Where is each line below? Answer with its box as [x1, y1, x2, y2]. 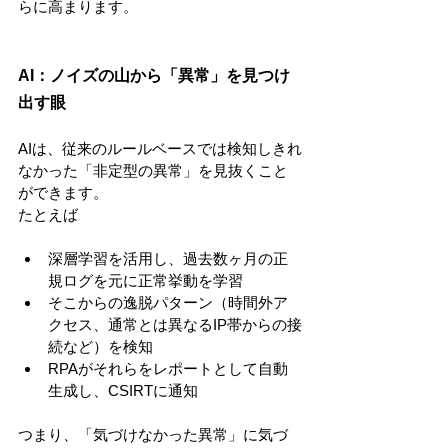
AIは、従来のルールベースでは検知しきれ [18, 140, 302, 157]
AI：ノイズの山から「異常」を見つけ [18, 67, 290, 84]
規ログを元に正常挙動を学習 [48, 272, 243, 289]
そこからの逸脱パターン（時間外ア [48, 294, 288, 311]
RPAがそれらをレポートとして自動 [48, 360, 288, 377]
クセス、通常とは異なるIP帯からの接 [48, 316, 302, 333]
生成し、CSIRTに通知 [48, 382, 198, 399]
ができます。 [18, 184, 108, 201]
